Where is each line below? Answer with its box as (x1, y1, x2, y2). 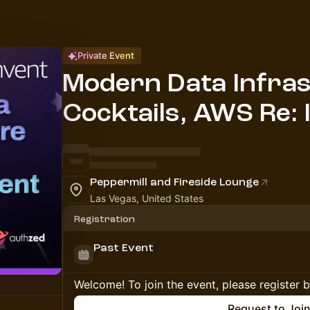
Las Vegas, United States (90, 192, 203, 204)
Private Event (77, 50, 134, 61)
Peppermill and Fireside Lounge (90, 176, 259, 188)
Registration (74, 214, 135, 224)
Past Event (93, 241, 154, 254)
